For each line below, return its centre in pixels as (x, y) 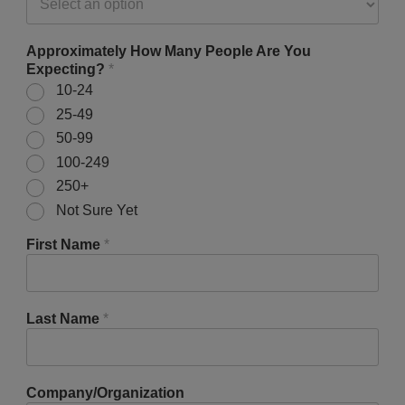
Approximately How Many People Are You (169, 52)
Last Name (65, 318)
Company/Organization (105, 392)
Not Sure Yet (97, 210)
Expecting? (67, 70)
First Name (65, 244)
